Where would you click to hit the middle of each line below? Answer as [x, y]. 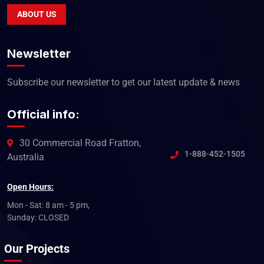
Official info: [43, 114]
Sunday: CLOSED [38, 217]
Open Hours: [30, 187]
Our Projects [37, 248]
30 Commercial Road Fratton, [80, 143]
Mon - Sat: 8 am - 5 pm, [48, 205]
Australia [26, 157]
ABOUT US [37, 14]
